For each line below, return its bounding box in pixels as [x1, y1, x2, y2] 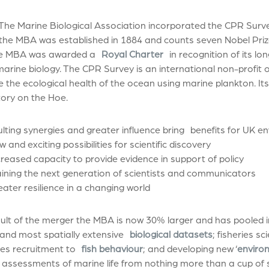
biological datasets [129, 228, 213, 240]
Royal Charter [101, 47, 163, 60]
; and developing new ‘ [142, 242, 237, 255]
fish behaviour [81, 242, 143, 255]
